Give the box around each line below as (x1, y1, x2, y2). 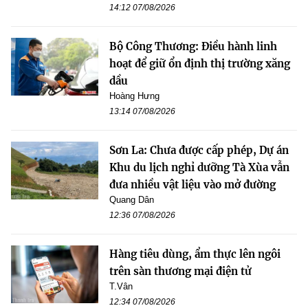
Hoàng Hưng (109, 90, 159, 101)
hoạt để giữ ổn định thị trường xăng (109, 56, 290, 70)
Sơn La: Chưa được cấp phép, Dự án (109, 143, 289, 157)
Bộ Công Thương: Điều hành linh (109, 39, 277, 53)
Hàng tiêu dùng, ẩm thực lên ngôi (109, 247, 280, 261)
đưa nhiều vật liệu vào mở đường (109, 177, 276, 191)
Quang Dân (109, 194, 154, 205)
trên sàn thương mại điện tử (109, 264, 252, 278)
